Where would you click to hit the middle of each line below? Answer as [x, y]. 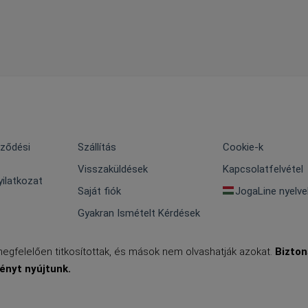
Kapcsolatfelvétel [263, 169]
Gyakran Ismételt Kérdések [139, 213]
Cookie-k [243, 147]
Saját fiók [100, 191]
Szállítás [97, 147]
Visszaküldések [113, 169]
